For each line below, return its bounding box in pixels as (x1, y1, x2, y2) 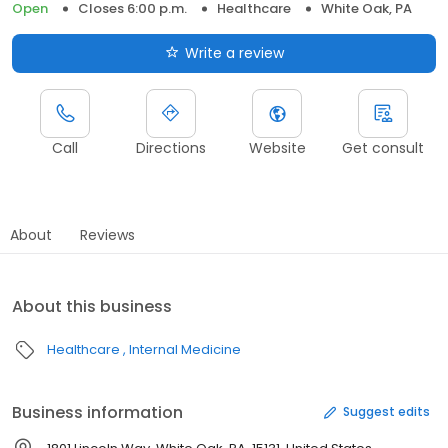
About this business (12, 294, 172, 318)
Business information (12, 400, 183, 424)
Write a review (184, 42, 284, 63)
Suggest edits (343, 403, 430, 421)
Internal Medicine (129, 339, 241, 359)
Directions (136, 137, 206, 158)
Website (248, 137, 306, 158)
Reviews (80, 224, 135, 245)
